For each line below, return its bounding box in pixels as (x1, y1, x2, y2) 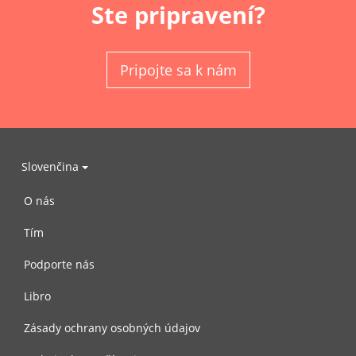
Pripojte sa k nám (119, 60, 237, 79)
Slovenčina (21, 158, 82, 174)
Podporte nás (24, 257, 95, 272)
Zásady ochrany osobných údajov (24, 320, 200, 335)
